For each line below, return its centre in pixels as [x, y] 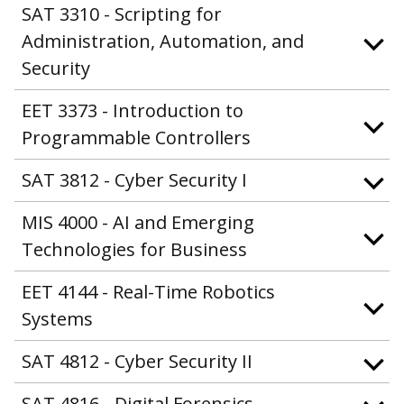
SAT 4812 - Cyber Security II [137, 362]
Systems [57, 319]
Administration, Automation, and [163, 41]
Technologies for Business [134, 250]
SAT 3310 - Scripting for [122, 14]
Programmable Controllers [136, 138]
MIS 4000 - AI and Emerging [138, 223]
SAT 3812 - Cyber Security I [134, 180]
